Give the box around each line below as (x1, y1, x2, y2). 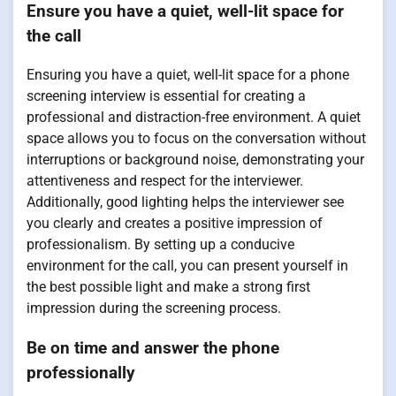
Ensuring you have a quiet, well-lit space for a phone (27, 66, 349, 84)
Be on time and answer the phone (27, 339, 279, 359)
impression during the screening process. (27, 300, 281, 317)
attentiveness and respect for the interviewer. (27, 172, 303, 190)
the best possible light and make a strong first (27, 278, 310, 296)
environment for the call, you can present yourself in (27, 257, 348, 275)
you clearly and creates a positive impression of (27, 215, 323, 232)
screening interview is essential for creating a (27, 88, 306, 105)
